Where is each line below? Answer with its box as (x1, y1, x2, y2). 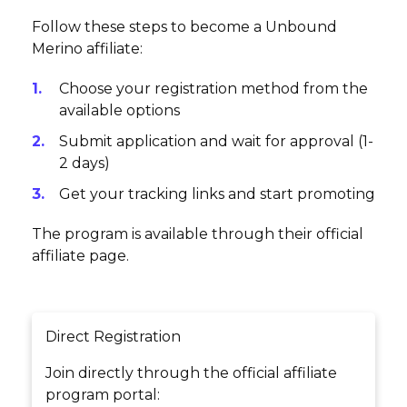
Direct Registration (45, 328, 181, 346)
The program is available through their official (32, 225, 363, 243)
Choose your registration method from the (59, 80, 368, 98)
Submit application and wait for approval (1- (59, 133, 373, 151)
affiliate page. (32, 247, 129, 265)
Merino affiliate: (32, 40, 143, 58)
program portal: (45, 386, 160, 404)
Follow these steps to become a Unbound (32, 18, 337, 36)
